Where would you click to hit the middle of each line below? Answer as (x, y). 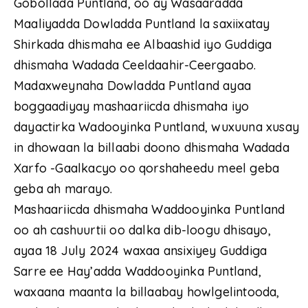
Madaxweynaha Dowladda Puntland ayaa (133, 86)
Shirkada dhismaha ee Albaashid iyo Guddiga (143, 45)
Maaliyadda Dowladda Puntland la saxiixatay (142, 24)
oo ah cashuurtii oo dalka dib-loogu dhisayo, (142, 230)
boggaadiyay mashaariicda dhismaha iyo (132, 107)
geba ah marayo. (63, 189)
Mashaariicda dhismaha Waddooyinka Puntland (150, 210)
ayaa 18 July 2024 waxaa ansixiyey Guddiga (141, 251)
